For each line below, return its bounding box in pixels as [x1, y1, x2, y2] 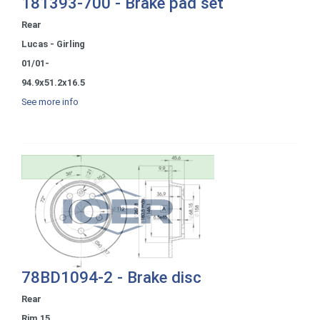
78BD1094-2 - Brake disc [21, 267, 201, 286]
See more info [21, 96, 79, 107]
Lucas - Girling [21, 38, 85, 49]
